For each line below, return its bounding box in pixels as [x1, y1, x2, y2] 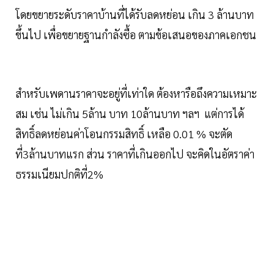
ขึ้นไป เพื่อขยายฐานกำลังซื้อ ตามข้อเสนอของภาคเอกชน [15, 28, 259, 42]
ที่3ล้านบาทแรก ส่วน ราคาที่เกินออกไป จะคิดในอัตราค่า [15, 147, 254, 161]
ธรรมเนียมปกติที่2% [15, 167, 106, 182]
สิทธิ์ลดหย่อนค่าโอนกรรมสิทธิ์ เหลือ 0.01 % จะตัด [15, 127, 232, 141]
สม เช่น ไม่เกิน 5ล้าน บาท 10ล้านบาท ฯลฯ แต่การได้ [15, 106, 244, 121]
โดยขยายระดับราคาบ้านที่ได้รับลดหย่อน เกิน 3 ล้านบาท [15, 7, 254, 22]
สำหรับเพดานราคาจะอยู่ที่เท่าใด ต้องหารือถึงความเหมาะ [15, 86, 257, 101]
